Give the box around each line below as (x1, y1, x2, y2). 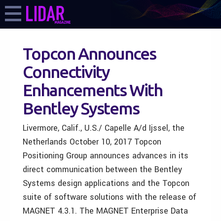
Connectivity (23, 62, 110, 81)
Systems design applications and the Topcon (23, 178, 189, 189)
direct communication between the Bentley (23, 164, 182, 175)
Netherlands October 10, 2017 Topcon (23, 136, 161, 147)
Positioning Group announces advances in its (23, 150, 188, 161)
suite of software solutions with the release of (23, 191, 196, 203)
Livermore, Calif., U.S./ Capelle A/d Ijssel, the (23, 122, 184, 134)
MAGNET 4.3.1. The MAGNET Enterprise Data (23, 205, 188, 217)
